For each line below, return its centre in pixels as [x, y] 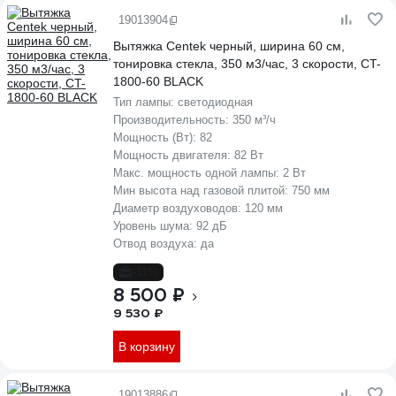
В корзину [147, 346]
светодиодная [215, 102]
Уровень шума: [155, 226]
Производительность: [173, 120]
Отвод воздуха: [157, 244]
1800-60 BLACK [158, 81]
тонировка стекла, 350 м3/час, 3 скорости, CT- [247, 64]
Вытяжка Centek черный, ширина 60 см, [229, 46]
